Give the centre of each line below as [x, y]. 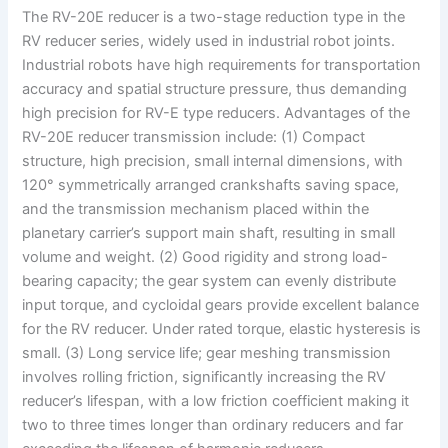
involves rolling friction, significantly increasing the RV [204, 377]
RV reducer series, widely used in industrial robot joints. [209, 41]
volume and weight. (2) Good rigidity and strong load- [205, 257]
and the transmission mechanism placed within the [196, 209]
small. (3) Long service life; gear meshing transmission [207, 353]
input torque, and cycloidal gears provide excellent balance [221, 305]
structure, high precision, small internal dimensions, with [213, 161]
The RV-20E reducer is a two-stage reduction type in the [214, 17]
